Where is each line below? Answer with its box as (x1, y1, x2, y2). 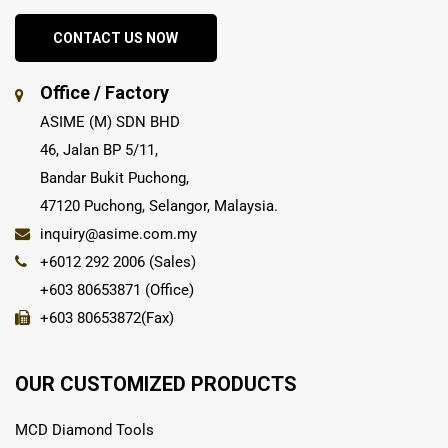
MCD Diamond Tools (15, 420, 154, 439)
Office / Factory (40, 81, 169, 103)
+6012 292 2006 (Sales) (40, 252, 196, 271)
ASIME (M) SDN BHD (40, 112, 180, 131)
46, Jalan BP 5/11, (40, 140, 158, 159)
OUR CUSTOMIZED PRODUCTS (15, 371, 297, 396)
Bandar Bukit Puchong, (40, 168, 189, 187)
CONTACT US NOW (53, 29, 178, 46)
